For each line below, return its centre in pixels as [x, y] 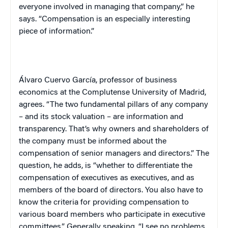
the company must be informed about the [93, 141]
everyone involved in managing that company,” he [107, 7]
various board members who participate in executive [112, 215]
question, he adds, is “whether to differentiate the [106, 166]
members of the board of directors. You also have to [111, 190]
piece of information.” [56, 31]
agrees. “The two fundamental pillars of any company [113, 105]
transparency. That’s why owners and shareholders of [114, 129]
